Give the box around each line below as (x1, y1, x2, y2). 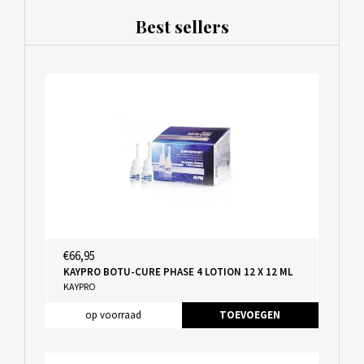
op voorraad (85, 307, 141, 322)
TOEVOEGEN (219, 307, 280, 322)
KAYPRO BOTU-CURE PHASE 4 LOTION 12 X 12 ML (63, 264, 292, 279)
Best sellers (135, 15, 229, 38)
